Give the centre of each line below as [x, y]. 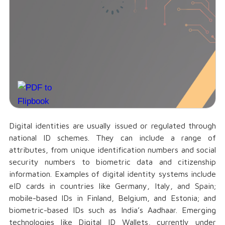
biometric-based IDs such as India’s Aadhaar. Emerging [113, 210]
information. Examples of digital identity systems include [113, 174]
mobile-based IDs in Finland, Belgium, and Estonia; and [113, 198]
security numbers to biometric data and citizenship [113, 162]
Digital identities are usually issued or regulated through [113, 126]
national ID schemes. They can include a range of [113, 138]
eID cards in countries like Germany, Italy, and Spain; [113, 186]
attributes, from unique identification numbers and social [113, 150]
